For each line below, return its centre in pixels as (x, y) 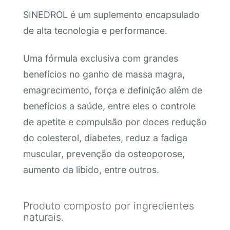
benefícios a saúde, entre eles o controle (109, 106)
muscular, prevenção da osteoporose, (104, 154)
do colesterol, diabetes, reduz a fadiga (105, 138)
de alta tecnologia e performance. (95, 31)
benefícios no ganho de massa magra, (104, 74)
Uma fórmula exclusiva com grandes (100, 58)
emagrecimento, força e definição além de (112, 90)
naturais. (43, 217)
